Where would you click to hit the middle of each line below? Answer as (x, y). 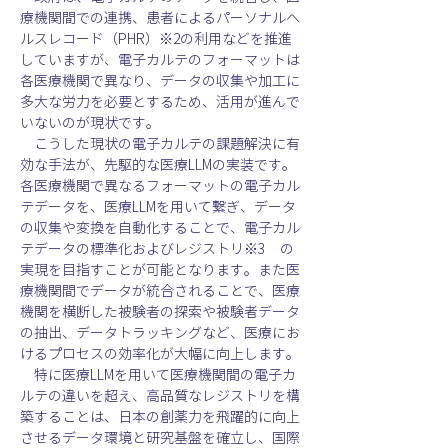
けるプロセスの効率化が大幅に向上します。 (160, 353)
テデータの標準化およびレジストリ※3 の (157, 248)
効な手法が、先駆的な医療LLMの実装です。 (158, 164)
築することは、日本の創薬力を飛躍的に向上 (160, 416)
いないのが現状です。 (90, 122)
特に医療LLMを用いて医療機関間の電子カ (158, 374)
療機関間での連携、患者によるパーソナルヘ (160, 17)
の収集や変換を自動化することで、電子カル (160, 227)
